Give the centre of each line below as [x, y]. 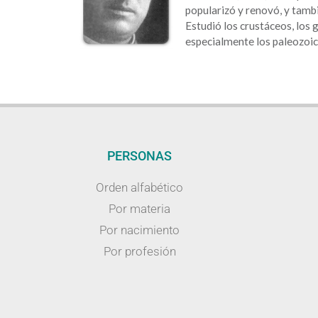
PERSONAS [140, 156]
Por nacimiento [140, 230]
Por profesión [139, 252]
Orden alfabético [140, 188]
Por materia [140, 209]
